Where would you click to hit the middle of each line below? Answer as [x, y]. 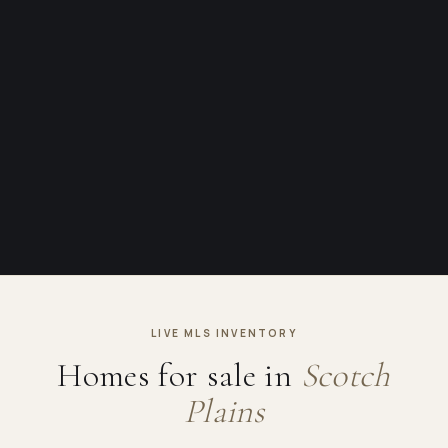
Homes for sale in [179, 376]
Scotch [345, 376]
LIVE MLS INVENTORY [224, 333]
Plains [224, 412]
